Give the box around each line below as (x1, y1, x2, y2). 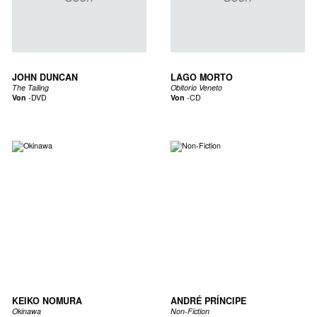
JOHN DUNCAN (11, 71, 78, 84)
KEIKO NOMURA (11, 294, 82, 307)
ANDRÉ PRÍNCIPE (170, 294, 246, 307)
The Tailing (11, 82, 49, 93)
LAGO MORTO (170, 71, 233, 84)
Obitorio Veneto (170, 82, 222, 93)
